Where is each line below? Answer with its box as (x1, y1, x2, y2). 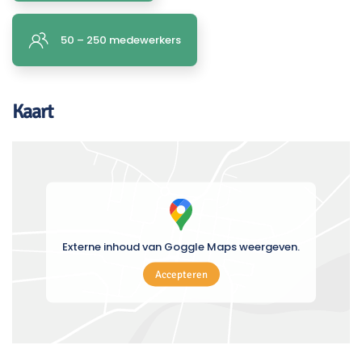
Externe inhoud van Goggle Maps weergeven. (62, 238, 300, 255)
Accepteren (154, 267, 208, 281)
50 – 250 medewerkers (61, 32, 181, 48)
